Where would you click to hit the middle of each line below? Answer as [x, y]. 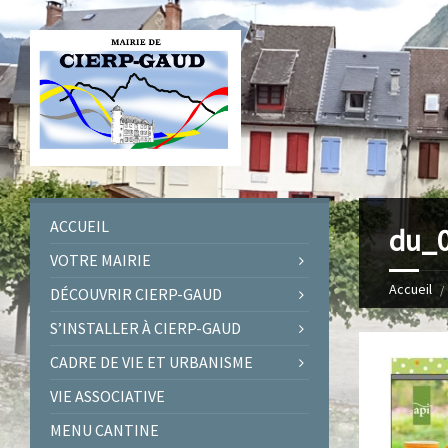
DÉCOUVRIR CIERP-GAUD [136, 293]
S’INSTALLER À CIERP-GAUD [145, 327]
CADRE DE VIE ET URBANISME [151, 361]
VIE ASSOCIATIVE [107, 395]
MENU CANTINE [104, 429]
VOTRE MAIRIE [100, 259]
